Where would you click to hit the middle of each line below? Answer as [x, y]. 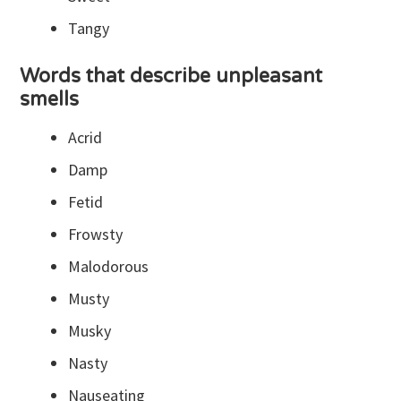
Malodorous [109, 267]
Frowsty [96, 235]
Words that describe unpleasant [171, 76]
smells [50, 99]
